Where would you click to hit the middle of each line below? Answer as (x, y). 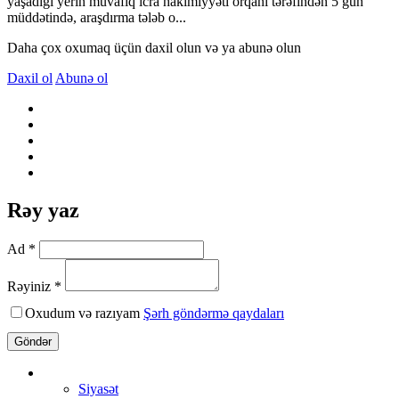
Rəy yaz (43, 210)
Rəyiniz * (34, 286)
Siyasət (98, 388)
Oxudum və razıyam (84, 313)
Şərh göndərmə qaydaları (214, 313)
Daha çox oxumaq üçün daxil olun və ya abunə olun (154, 47)
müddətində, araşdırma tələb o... (97, 17)
